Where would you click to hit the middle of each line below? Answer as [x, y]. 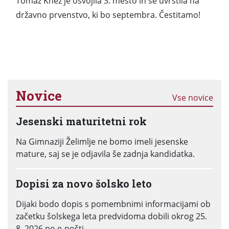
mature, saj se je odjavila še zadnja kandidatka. [105, 154]
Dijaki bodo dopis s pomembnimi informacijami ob [113, 204]
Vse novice [193, 98]
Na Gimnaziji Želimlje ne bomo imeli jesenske [102, 142]
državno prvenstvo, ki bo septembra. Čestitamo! [108, 15]
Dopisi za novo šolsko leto [84, 184]
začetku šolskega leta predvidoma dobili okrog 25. [111, 216]
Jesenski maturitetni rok [81, 121]
